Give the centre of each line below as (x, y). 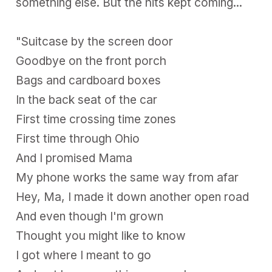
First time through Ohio (78, 139)
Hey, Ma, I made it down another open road (133, 197)
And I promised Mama (74, 158)
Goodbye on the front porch (91, 61)
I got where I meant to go (84, 256)
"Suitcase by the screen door (95, 42)
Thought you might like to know (101, 236)
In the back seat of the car (87, 100)
